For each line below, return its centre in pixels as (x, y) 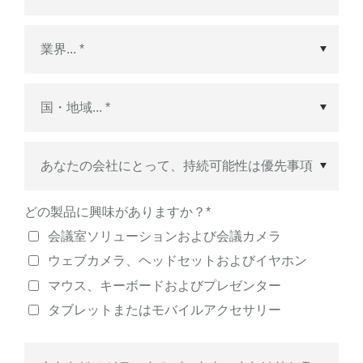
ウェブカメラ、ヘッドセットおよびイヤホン (177, 261)
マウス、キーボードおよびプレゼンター (164, 285)
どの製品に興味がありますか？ (115, 212)
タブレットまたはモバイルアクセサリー (164, 310)
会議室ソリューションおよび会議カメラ (164, 236)
